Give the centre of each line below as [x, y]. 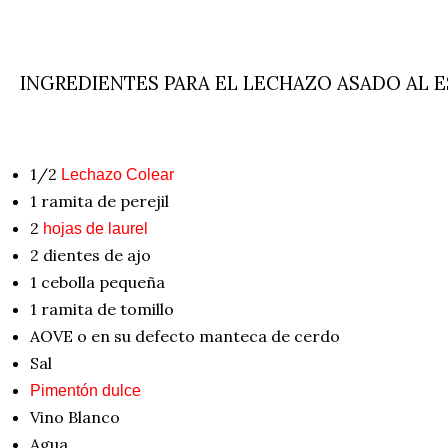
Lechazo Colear [117, 174]
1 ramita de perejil [99, 200]
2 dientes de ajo [90, 254]
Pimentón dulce [85, 390]
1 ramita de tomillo [101, 308]
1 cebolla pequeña [97, 281]
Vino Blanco [74, 416]
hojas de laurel [95, 228]
